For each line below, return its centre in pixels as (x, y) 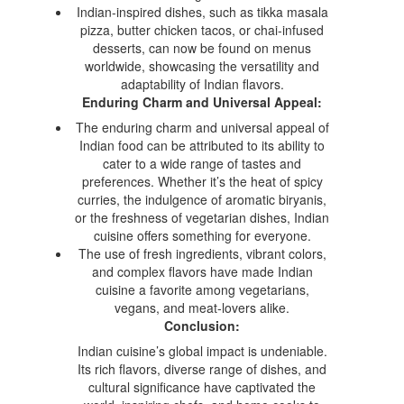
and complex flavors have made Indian (202, 271)
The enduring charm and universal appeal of (202, 127)
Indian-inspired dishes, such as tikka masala (202, 11)
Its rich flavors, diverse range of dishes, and (202, 368)
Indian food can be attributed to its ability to (202, 145)
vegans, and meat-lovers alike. (202, 307)
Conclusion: (202, 325)
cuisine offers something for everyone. (202, 235)
